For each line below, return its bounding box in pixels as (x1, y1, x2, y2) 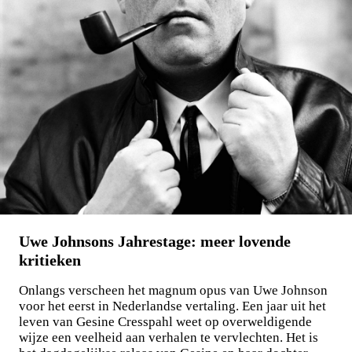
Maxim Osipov (11, 111, 76, 126)
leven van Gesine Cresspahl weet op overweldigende (19, 314, 312, 330)
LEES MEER (18, 173, 73, 185)
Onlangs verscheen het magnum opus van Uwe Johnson (19, 283, 328, 299)
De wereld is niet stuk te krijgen (11, 126, 159, 141)
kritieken (19, 251, 81, 269)
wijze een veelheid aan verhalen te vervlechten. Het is (19, 330, 318, 346)
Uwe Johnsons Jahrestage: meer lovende (19, 233, 291, 251)
